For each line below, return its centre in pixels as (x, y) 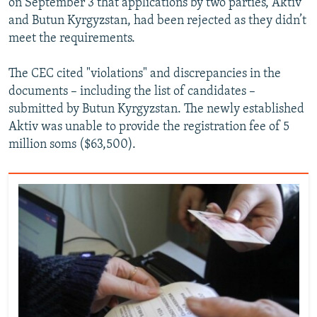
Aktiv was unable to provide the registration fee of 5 (149, 127)
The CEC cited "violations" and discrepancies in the (145, 74)
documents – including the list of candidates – (132, 92)
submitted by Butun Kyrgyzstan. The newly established (156, 110)
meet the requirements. (72, 39)
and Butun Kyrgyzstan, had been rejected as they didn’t (157, 21)
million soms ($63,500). (72, 145)
